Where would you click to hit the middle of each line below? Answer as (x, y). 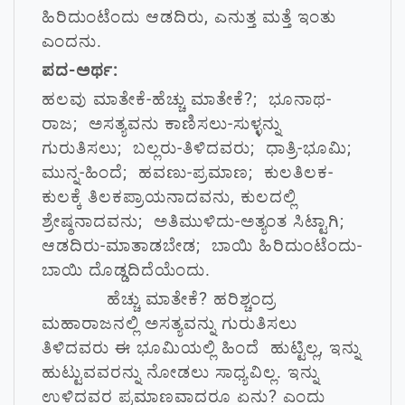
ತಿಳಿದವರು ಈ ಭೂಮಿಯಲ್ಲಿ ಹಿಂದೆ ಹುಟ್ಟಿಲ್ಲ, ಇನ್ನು (201, 348)
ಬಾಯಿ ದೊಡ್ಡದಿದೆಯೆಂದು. (126, 270)
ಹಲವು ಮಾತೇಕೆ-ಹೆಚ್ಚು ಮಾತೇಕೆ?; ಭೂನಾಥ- (187, 99)
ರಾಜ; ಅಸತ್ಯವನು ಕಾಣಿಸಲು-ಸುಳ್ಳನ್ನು (161, 123)
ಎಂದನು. (72, 41)
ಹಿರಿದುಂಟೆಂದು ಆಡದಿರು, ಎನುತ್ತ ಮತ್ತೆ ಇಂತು (189, 17)
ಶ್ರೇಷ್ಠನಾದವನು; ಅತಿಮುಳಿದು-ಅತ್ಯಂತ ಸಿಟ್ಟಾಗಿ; (196, 221)
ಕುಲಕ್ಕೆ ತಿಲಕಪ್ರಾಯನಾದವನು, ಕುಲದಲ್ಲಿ (169, 197)
